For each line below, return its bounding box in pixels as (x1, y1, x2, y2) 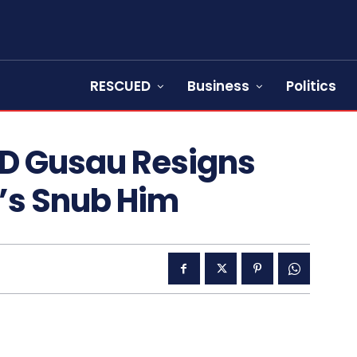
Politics (286, 76, 336, 96)
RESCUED (90, 76, 151, 96)
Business (187, 76, 249, 96)
